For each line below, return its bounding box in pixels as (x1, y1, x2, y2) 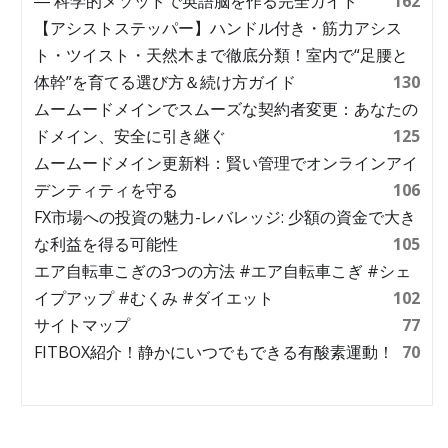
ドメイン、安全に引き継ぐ (34, 125, 226, 147)
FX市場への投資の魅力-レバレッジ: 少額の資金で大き (34, 206, 416, 228)
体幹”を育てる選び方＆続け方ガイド (34, 71, 296, 93)
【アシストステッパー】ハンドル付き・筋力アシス (34, 17, 402, 39)
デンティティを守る (34, 179, 178, 201)
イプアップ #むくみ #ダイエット (34, 287, 274, 309)
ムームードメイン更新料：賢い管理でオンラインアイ (34, 152, 418, 174)
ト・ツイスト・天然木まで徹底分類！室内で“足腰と (34, 44, 408, 66)
